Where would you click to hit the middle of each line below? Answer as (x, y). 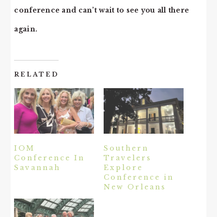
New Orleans (135, 187)
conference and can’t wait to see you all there (102, 10)
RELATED (37, 75)
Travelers (128, 158)
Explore (123, 168)
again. (27, 29)
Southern (126, 148)
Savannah (38, 168)
